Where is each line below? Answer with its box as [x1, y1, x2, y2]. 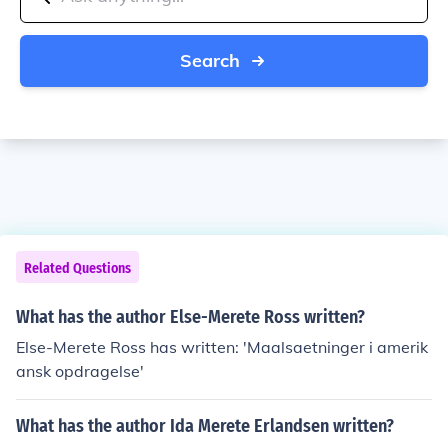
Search [180, 49, 240, 72]
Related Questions [24, 260, 131, 277]
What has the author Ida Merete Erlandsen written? [16, 415, 394, 437]
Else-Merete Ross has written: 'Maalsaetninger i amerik [16, 337, 428, 357]
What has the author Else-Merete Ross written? [16, 306, 365, 328]
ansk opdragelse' [16, 361, 144, 381]
